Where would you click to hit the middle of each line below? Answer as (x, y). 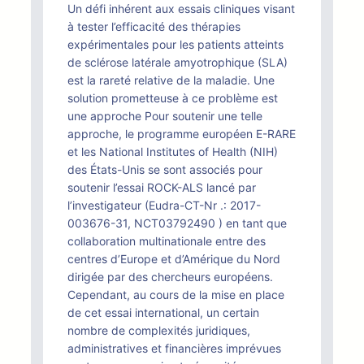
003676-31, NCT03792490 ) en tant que (177, 223)
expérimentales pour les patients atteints (175, 44)
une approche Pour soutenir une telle (165, 116)
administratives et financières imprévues (174, 348)
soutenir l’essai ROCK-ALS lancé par (162, 187)
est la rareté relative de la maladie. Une (171, 80)
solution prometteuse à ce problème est (173, 98)
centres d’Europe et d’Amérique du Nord (174, 259)
